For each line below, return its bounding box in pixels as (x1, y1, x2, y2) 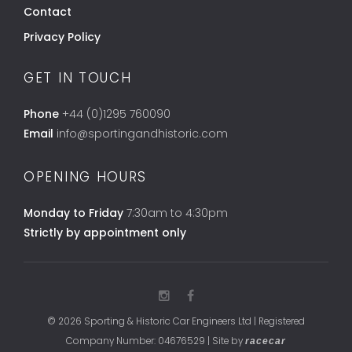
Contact (24, 3, 71, 20)
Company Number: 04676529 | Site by (66, 334, 245, 347)
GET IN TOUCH (24, 68, 132, 87)
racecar (245, 335, 286, 346)
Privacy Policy (24, 28, 101, 45)
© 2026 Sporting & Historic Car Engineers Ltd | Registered (47, 314, 305, 328)
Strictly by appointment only (24, 224, 186, 240)
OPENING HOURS (24, 167, 148, 186)
